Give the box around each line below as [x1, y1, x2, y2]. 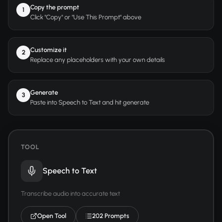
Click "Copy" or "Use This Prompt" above [30, 13, 141, 21]
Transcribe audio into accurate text [20, 189, 120, 197]
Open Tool [37, 212, 66, 220]
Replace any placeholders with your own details [30, 56, 165, 63]
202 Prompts [92, 212, 129, 220]
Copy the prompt [30, 3, 79, 11]
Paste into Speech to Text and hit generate [30, 99, 149, 106]
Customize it [30, 46, 67, 54]
